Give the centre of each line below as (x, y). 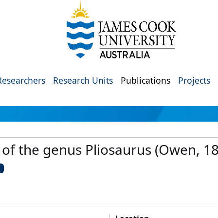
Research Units (83, 80)
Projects (194, 80)
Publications (145, 80)
